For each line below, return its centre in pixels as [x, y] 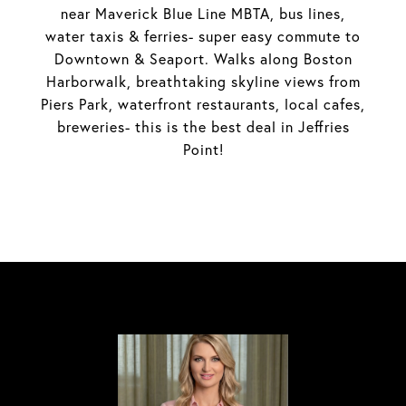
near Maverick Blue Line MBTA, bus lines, [203, 14]
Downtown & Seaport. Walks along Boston [203, 59]
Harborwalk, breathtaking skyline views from [203, 82]
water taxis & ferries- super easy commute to [203, 36]
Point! [203, 150]
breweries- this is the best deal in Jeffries [203, 127]
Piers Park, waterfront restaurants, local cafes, [203, 104]
